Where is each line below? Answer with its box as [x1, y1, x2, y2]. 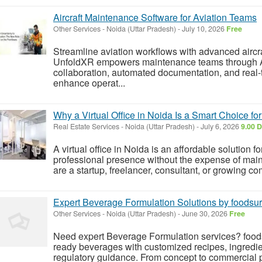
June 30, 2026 [180, 208, 229, 219]
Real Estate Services [53, 120, 119, 132]
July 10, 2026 [180, 23, 226, 34]
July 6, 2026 [199, 120, 241, 132]
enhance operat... [53, 75, 125, 89]
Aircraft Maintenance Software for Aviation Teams [53, 10, 257, 24]
